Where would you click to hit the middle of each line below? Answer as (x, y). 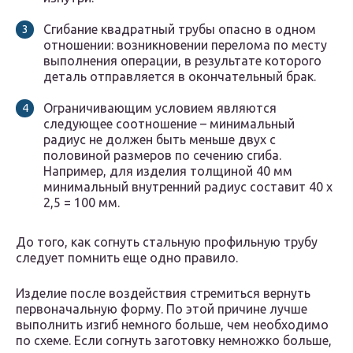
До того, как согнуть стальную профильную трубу (167, 242)
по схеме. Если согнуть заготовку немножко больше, (174, 341)
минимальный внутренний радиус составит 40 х (188, 187)
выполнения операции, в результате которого (182, 61)
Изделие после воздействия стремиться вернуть (163, 294)
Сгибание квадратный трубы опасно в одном (180, 30)
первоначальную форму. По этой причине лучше (162, 309)
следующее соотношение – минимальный (169, 124)
